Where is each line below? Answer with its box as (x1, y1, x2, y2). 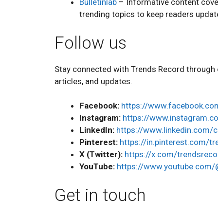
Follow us (54, 33, 127, 53)
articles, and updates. (54, 76, 132, 86)
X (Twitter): (79, 149, 123, 159)
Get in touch (54, 185, 146, 205)
